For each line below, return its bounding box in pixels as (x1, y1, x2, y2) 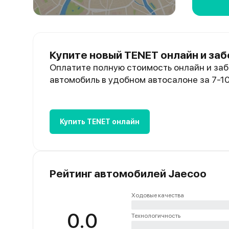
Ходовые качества (131, 192, 184, 199)
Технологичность (131, 212, 180, 219)
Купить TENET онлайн (60, 118, 140, 126)
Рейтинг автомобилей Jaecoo (50, 167, 207, 180)
